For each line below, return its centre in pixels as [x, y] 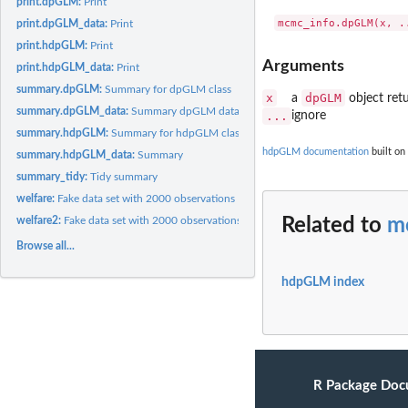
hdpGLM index [323, 282]
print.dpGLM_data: [64, 23]
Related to [334, 226]
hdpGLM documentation [316, 151]
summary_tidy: [54, 176]
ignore [309, 115]
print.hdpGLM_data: [67, 67]
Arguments [303, 66]
